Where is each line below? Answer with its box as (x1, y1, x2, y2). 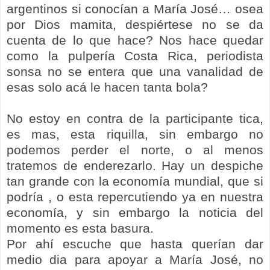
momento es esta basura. (7, 221, 154, 235)
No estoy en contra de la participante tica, (7, 111, 263, 125)
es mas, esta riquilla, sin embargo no (7, 127, 263, 141)
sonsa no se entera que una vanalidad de (7, 64, 263, 78)
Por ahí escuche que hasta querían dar (7, 236, 263, 251)
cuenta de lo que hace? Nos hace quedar (7, 33, 263, 47)
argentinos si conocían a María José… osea (7, 1, 263, 16)
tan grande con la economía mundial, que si (7, 174, 263, 188)
